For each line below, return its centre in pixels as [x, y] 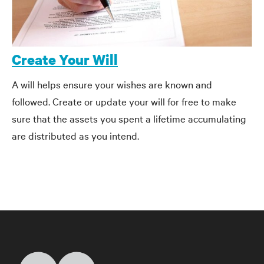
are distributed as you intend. [75, 136]
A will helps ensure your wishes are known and [112, 84]
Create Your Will [65, 59]
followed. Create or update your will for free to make [124, 101]
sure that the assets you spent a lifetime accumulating [129, 118]
